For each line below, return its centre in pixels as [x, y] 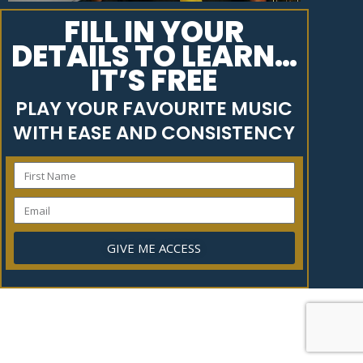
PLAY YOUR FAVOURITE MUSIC [154, 109]
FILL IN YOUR [154, 32]
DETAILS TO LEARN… [154, 57]
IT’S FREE [154, 81]
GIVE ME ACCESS [154, 248]
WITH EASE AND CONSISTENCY [154, 133]
